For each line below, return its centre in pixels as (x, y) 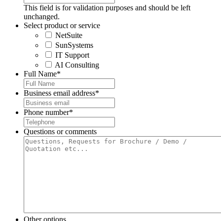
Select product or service (62, 25)
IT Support (72, 55)
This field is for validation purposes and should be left (107, 7)
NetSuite (69, 35)
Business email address (59, 93)
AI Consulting (77, 65)
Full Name (40, 74)
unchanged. (42, 16)
